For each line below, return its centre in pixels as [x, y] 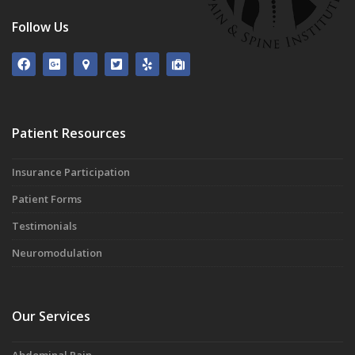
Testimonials [44, 226]
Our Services [51, 317]
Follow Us [40, 27]
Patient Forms [47, 199]
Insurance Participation [71, 172]
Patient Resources [69, 134]
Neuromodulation [57, 253]
